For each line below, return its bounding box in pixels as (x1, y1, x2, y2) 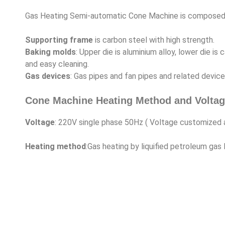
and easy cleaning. (25, 59, 89, 69)
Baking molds (25, 47, 76, 57)
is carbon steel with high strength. (93, 35, 214, 45)
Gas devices (25, 71, 70, 81)
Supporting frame (25, 35, 93, 45)
